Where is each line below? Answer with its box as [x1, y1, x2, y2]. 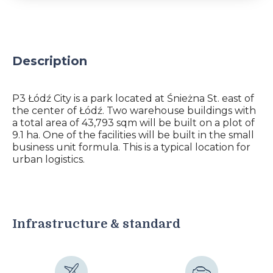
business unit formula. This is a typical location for [12, 141, 250, 153]
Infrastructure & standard [12, 217, 180, 231]
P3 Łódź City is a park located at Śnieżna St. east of [12, 93, 254, 104]
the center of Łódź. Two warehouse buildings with [12, 105, 256, 116]
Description [12, 54, 87, 68]
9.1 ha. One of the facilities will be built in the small [12, 129, 254, 141]
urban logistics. [12, 154, 85, 165]
